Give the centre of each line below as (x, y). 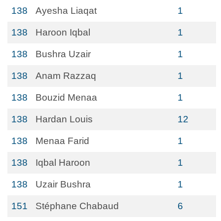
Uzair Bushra (63, 184)
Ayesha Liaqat (66, 11)
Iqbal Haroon (63, 163)
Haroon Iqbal (63, 32)
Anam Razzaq (66, 76)
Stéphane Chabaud (77, 206)
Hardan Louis (64, 119)
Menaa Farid (62, 141)
